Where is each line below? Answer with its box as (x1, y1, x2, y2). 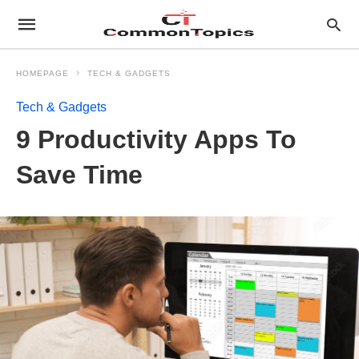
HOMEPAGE (16, 69, 69, 78)
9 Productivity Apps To (16, 125, 296, 154)
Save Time (16, 160, 143, 189)
